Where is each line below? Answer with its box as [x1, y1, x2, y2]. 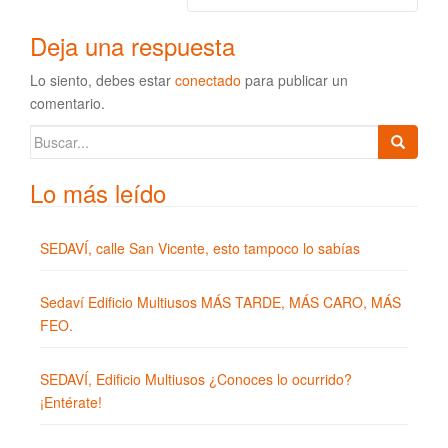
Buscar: [30, 126, 78, 147]
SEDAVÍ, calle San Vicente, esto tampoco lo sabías [40, 238, 360, 259]
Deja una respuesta [30, 28, 235, 64]
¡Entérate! [40, 392, 102, 413]
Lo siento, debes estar [30, 70, 175, 91]
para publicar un [241, 70, 348, 91]
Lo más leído [30, 175, 166, 211]
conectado [175, 70, 241, 91]
